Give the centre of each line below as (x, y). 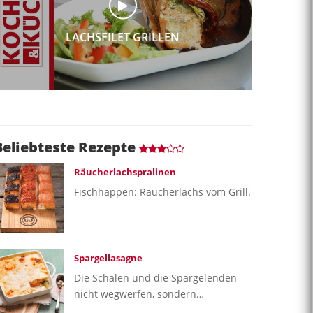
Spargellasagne (108, 257)
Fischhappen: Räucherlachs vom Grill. (162, 191)
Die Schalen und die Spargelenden (155, 277)
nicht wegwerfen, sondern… (139, 293)
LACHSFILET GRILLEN (123, 37)
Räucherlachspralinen (125, 172)
